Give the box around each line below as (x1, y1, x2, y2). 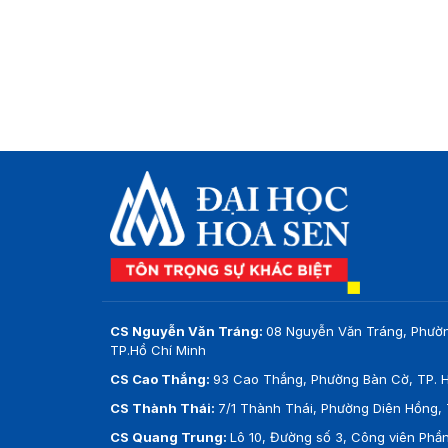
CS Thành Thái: (109, 400, 218, 416)
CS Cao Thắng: (109, 371, 213, 387)
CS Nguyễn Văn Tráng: (109, 323, 266, 339)
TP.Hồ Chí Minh (109, 342, 206, 358)
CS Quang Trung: (109, 429, 230, 445)
